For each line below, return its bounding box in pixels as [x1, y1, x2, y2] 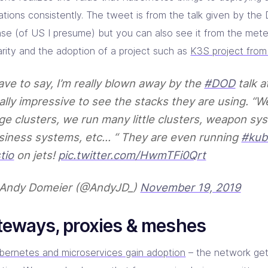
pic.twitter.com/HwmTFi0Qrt [58, 148, 206, 162]
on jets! [14, 148, 59, 162]
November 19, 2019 [140, 180, 241, 194]
